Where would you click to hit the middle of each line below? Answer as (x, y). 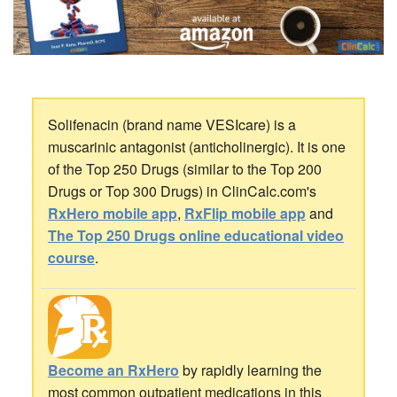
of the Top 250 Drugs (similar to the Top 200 (184, 168)
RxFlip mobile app (245, 213)
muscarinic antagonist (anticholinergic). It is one (196, 146)
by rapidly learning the (250, 370)
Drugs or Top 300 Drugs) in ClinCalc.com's (182, 191)
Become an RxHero (113, 370)
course (71, 257)
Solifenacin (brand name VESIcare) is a (171, 124)
